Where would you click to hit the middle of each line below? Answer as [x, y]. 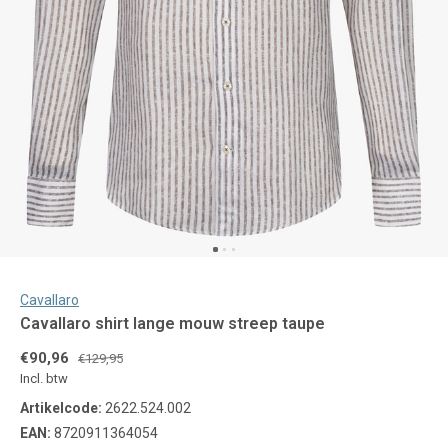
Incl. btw [44, 378]
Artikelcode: [61, 408]
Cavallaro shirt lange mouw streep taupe [172, 323]
